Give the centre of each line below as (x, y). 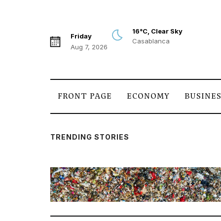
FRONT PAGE (85, 96)
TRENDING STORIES (90, 137)
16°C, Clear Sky (157, 31)
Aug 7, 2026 (89, 47)
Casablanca (151, 41)
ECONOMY (148, 96)
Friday (81, 36)
